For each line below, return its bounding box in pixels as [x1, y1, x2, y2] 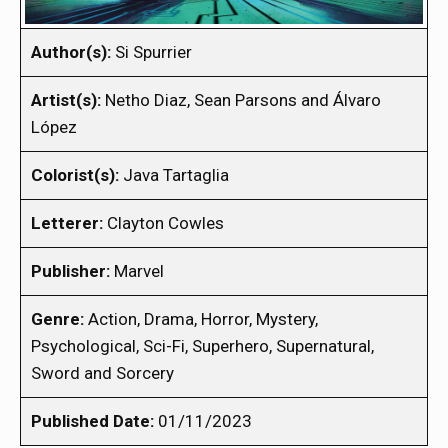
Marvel [110, 260, 164, 281]
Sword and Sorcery [31, 362, 174, 383]
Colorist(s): [31, 164, 119, 185]
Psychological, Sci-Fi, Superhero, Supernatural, [31, 335, 374, 356]
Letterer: [31, 212, 103, 233]
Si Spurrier [111, 41, 192, 62]
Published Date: [31, 410, 154, 431]
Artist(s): [31, 89, 101, 110]
